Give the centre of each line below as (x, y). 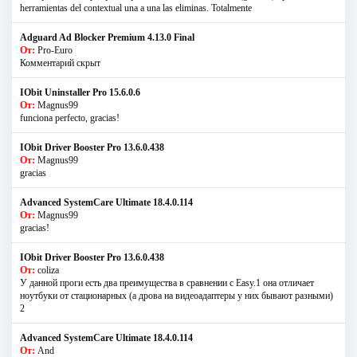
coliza (48, 270)
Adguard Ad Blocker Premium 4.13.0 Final (107, 37)
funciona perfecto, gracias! (70, 118)
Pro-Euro (55, 50)
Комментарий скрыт (60, 63)
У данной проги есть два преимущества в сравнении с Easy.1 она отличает (167, 282)
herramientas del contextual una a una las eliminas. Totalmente (136, 8)
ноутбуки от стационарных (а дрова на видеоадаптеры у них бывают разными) (177, 295)
